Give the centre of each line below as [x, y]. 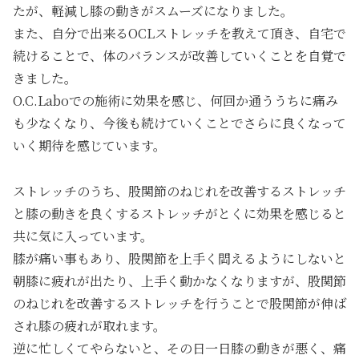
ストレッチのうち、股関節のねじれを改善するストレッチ [179, 191]
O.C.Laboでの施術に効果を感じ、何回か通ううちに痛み [175, 100]
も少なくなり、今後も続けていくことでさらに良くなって [179, 123]
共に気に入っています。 [83, 236]
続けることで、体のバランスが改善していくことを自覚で [179, 55]
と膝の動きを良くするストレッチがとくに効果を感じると [179, 213]
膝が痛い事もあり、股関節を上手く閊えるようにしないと [179, 258]
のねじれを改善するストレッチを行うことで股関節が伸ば [179, 303]
